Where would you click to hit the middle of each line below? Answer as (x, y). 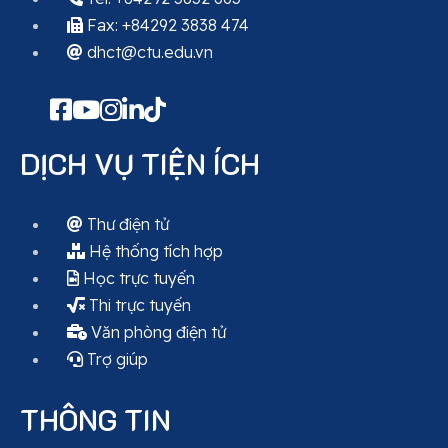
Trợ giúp (115, 359)
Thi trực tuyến (138, 305)
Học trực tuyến (137, 278)
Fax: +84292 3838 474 (166, 25)
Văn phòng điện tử (156, 332)
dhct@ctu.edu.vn (148, 52)
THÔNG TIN (95, 420)
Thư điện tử (126, 224)
